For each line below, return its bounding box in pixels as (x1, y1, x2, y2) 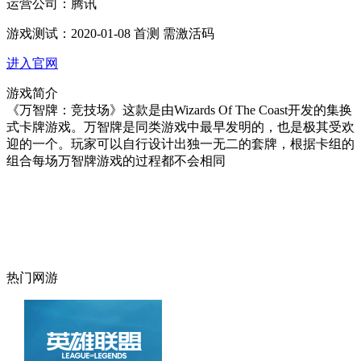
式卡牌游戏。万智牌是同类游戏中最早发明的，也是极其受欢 (6, 120, 355, 134)
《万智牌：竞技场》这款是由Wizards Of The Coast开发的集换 (6, 103, 352, 117)
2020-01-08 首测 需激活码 (71, 27, 214, 40)
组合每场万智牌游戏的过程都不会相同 (6, 154, 226, 168)
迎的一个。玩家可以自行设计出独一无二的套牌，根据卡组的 (6, 137, 355, 151)
